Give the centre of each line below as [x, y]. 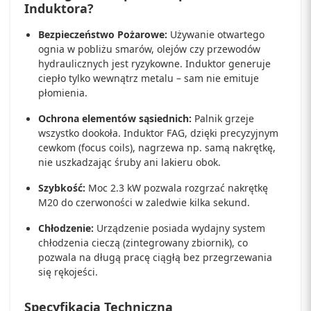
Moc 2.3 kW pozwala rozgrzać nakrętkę [177, 188]
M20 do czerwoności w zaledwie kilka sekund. [144, 203]
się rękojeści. [68, 272]
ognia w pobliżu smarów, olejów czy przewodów [149, 49]
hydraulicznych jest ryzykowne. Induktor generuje [154, 64]
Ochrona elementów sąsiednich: [115, 119]
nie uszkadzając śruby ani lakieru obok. [129, 162]
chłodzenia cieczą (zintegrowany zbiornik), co [143, 243]
